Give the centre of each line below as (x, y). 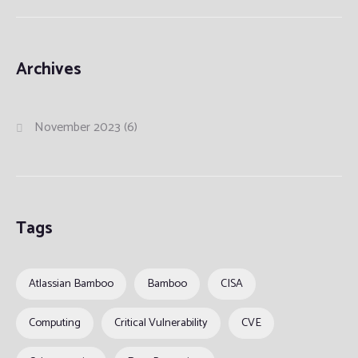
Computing (55, 323)
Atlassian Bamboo (71, 284)
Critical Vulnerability (161, 323)
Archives (49, 70)
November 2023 (78, 128)
